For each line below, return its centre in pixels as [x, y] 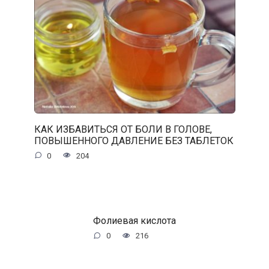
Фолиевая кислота [134, 220]
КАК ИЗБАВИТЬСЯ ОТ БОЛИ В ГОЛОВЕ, [123, 129]
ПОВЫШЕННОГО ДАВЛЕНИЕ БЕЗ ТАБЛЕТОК [134, 141]
